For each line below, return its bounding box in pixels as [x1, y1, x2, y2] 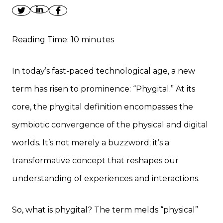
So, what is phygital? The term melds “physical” [12, 205, 198, 215]
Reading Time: [12, 35, 71, 44]
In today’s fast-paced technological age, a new [12, 66, 195, 76]
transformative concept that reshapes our [12, 156, 179, 165]
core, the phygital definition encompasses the [12, 102, 193, 111]
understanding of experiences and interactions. [12, 174, 200, 183]
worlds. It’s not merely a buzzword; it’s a [12, 138, 169, 147]
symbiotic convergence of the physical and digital [12, 120, 208, 129]
